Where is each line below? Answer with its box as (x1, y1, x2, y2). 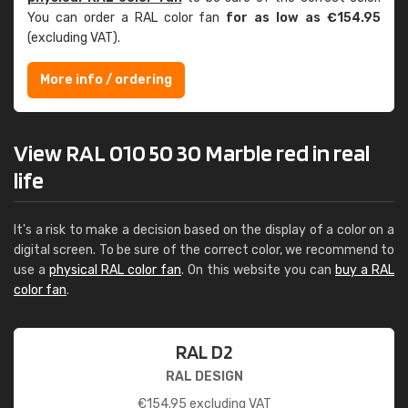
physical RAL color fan (49, 262, 181, 278)
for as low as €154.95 (226, 10, 382, 25)
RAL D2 (176, 340, 232, 363)
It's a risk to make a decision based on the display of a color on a (14, 222, 394, 238)
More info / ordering (40, 72, 172, 87)
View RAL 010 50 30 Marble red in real (14, 138, 370, 167)
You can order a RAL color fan (27, 10, 227, 25)
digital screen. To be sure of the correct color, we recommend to (14, 242, 394, 258)
